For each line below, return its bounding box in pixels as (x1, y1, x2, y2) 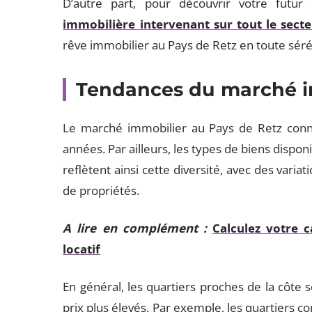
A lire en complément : (63, 220, 207, 236)
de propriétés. (63, 182, 143, 198)
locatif (63, 241, 101, 257)
